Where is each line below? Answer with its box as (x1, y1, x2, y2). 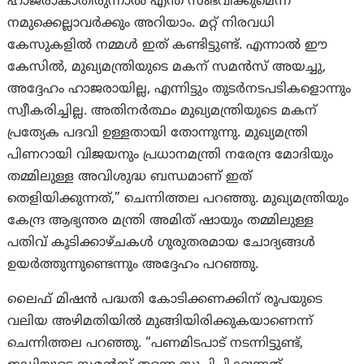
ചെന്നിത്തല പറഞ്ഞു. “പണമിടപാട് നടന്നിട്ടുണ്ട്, (7, 335, 304, 352)
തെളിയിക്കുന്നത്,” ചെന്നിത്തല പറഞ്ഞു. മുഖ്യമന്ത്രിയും (7, 190, 349, 207)
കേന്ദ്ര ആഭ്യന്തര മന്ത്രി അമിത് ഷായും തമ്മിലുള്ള (7, 212, 314, 229)
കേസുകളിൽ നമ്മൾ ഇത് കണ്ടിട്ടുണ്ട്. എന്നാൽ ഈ (7, 37, 328, 54)
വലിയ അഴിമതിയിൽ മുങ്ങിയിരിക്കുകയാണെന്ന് (7, 313, 314, 330)
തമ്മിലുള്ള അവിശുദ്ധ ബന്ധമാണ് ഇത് (7, 168, 253, 185)
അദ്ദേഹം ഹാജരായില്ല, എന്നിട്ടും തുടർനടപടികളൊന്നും (7, 80, 352, 97)
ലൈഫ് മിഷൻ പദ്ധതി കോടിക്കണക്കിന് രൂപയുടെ (7, 291, 323, 308)
